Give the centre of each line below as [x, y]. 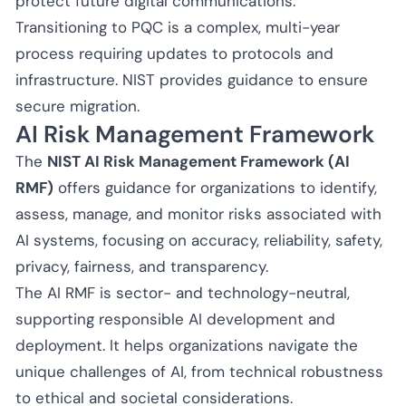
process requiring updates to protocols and [174, 53]
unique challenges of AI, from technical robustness [199, 371]
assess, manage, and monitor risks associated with [198, 213]
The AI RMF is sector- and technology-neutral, [183, 292]
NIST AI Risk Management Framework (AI [198, 161]
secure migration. [77, 106]
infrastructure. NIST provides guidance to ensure [192, 79]
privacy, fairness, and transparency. [142, 266]
